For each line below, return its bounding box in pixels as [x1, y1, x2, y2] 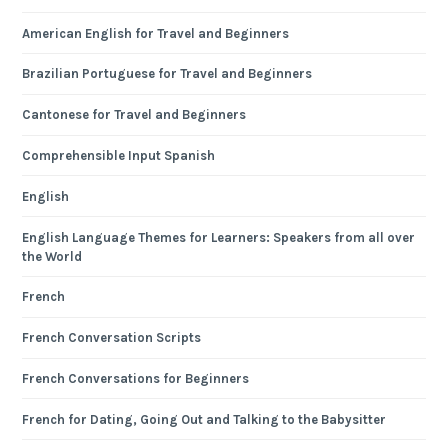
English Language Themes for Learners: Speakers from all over [22, 229, 416, 245]
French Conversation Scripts [22, 330, 202, 346]
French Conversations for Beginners [22, 370, 250, 386]
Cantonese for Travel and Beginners [22, 107, 247, 123]
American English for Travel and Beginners [22, 25, 290, 41]
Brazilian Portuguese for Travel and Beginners [22, 66, 313, 82]
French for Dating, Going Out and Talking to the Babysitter [22, 411, 387, 427]
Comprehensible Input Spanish [22, 147, 216, 163]
